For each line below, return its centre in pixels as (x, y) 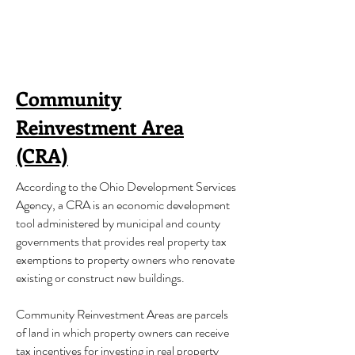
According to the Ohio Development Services (126, 187)
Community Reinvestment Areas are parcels (122, 314)
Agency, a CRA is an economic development (123, 205)
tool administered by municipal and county (118, 223)
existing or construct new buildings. (101, 278)
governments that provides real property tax (121, 241)
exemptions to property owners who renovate (125, 260)
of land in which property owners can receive (122, 332)
